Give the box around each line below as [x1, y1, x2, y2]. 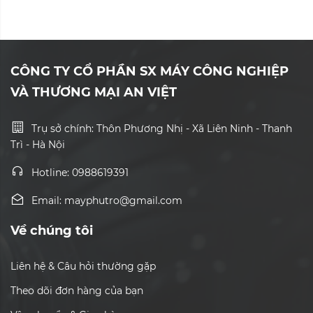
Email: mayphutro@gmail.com [31, 194, 182, 207]
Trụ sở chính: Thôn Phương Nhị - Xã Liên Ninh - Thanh [31, 122, 292, 135]
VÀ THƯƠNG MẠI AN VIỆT [10, 84, 177, 100]
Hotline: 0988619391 [31, 166, 129, 179]
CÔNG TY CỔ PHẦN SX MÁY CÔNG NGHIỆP [10, 63, 289, 79]
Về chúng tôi [10, 222, 93, 238]
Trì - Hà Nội [10, 138, 65, 151]
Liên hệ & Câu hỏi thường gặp [10, 259, 156, 272]
